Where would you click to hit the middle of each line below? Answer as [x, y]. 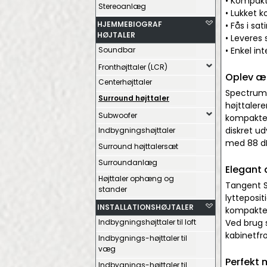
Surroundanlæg [128, 162]
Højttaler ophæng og [136, 178]
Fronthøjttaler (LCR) [133, 67]
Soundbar [117, 50]
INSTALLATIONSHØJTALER [145, 207]
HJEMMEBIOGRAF [130, 24]
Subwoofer [118, 115]
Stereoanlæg [122, 6]
